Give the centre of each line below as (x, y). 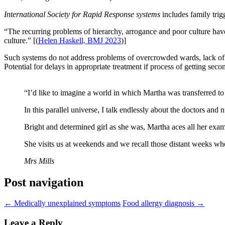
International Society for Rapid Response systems (83, 14)
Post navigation (44, 182)
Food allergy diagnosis (159, 203)
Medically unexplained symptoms (66, 203)
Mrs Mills (39, 161)
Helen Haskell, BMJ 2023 (80, 40)
